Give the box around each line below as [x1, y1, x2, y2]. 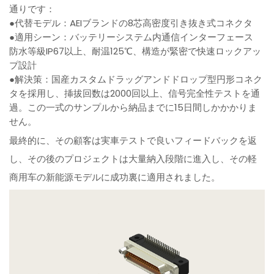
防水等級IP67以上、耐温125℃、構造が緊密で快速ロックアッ [9, 44, 262, 57]
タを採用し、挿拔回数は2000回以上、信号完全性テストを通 [9, 86, 261, 100]
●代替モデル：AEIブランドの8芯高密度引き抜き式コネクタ [9, 16, 253, 29]
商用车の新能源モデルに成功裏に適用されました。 [9, 170, 221, 183]
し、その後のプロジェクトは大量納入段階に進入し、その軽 [9, 152, 257, 165]
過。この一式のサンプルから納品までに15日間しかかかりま [9, 100, 257, 114]
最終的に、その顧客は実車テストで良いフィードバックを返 [9, 133, 257, 147]
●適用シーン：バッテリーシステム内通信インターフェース [9, 30, 254, 43]
